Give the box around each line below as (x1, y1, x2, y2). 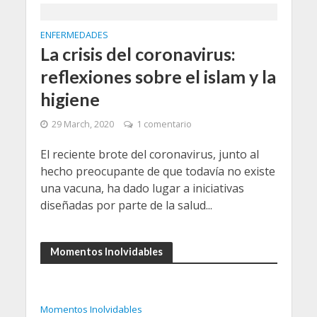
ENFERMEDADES (40, 29, 108, 42)
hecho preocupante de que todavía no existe (40, 163, 275, 180)
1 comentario (136, 118, 192, 131)
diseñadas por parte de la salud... (40, 197, 212, 214)
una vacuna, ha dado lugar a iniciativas (40, 180, 244, 197)
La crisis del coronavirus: (40, 43, 236, 65)
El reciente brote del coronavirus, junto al (40, 146, 259, 163)
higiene (40, 88, 100, 110)
